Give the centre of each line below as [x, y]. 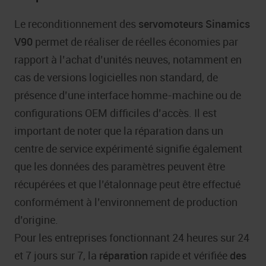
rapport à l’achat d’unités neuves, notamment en [128, 59]
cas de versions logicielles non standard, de [116, 77]
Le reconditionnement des [76, 23]
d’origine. [36, 219]
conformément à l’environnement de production [126, 202]
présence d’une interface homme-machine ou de [128, 95]
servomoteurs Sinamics [194, 23]
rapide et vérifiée [189, 255]
